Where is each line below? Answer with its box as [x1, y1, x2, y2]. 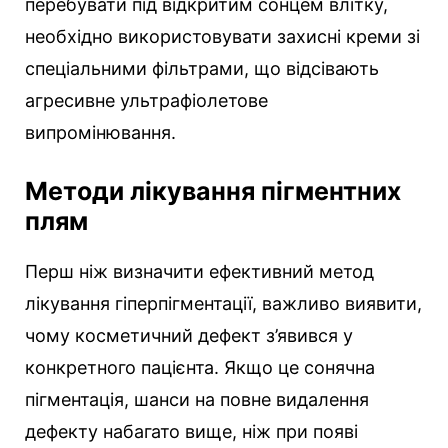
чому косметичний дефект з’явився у [25, 324, 353, 346]
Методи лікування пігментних [25, 175, 401, 206]
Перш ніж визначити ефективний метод [25, 260, 374, 282]
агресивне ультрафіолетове [25, 89, 268, 111]
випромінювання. [25, 121, 176, 143]
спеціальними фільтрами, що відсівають [25, 57, 379, 79]
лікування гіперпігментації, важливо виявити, [25, 292, 422, 314]
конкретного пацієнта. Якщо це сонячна [25, 356, 375, 378]
